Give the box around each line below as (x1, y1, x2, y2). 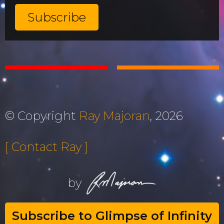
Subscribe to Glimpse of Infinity (12, 208, 212, 223)
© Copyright (5, 108, 79, 123)
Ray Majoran (79, 108, 150, 123)
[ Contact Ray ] (5, 139, 88, 154)
